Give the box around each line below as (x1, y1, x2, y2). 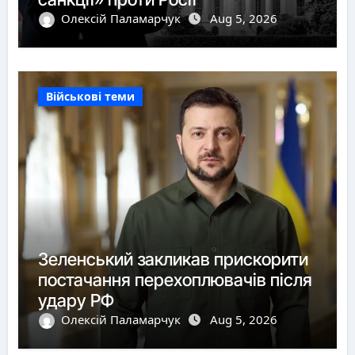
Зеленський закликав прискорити (37, 248, 308, 269)
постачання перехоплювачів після (37, 269, 312, 290)
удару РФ (37, 289, 114, 311)
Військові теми (45, 88, 135, 104)
